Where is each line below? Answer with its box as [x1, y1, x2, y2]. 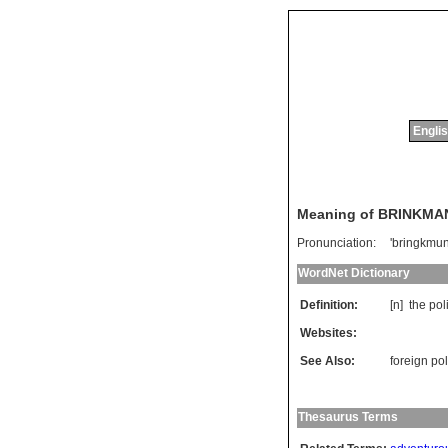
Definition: [300, 298, 358, 313]
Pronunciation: [297, 236, 376, 251]
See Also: [300, 354, 355, 369]
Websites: [300, 326, 357, 341]
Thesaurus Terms [298, 410, 398, 425]
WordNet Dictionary [298, 266, 410, 281]
